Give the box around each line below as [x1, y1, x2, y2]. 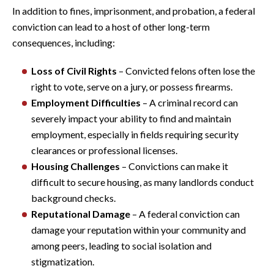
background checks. [31, 191, 116, 204]
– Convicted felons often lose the [117, 64, 255, 76]
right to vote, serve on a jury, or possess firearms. [31, 80, 232, 92]
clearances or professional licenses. [31, 144, 177, 156]
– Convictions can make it [120, 160, 228, 172]
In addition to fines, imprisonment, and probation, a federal [12, 4, 255, 17]
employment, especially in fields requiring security [31, 128, 239, 140]
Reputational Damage [31, 207, 130, 220]
